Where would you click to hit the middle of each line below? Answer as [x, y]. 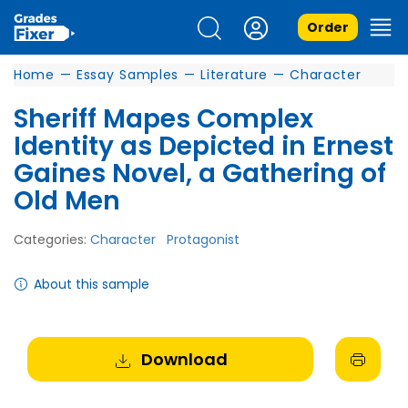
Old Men [67, 201]
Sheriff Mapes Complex [163, 119]
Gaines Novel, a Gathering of [200, 173]
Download [184, 359]
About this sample [92, 284]
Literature [235, 75]
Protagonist [203, 240]
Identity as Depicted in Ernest [204, 146]
